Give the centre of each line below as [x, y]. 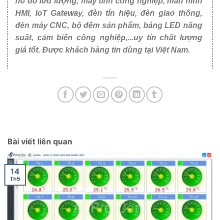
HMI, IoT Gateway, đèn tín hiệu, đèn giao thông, [109, 13]
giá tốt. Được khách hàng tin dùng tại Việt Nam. [103, 50]
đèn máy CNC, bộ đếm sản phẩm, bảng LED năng [109, 25]
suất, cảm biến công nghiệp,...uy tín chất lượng [109, 37]
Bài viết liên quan [40, 141]
